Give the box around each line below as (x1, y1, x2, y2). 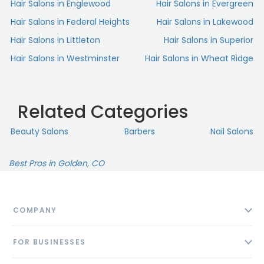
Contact (12, 245, 47, 257)
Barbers (124, 126, 155, 138)
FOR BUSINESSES (13, 237, 86, 247)
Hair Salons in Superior (164, 34, 253, 47)
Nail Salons (210, 126, 253, 138)
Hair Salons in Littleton (11, 34, 100, 47)
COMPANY (13, 205, 57, 216)
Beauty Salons (11, 126, 68, 138)
